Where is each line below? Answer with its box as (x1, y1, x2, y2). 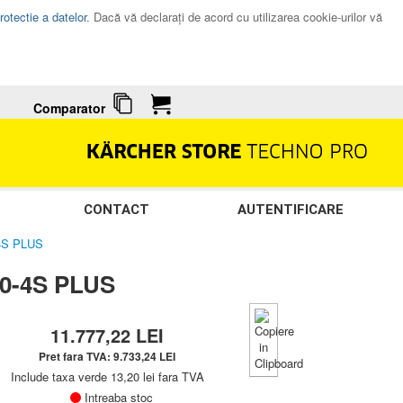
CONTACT (83, 201, 149, 219)
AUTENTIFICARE (237, 201, 345, 219)
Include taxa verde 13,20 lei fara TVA (10, 368, 204, 386)
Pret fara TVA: (39, 348, 114, 365)
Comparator (32, 99, 105, 118)
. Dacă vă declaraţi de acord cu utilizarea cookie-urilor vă (85, 8, 382, 25)
